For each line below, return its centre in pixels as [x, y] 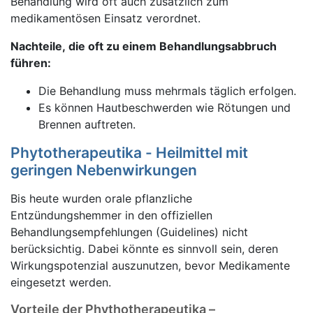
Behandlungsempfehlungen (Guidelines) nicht [129, 232]
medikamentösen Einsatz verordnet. [105, 18]
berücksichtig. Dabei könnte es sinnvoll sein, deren [144, 249]
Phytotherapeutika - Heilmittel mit [129, 153]
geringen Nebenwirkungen [104, 170]
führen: [31, 63]
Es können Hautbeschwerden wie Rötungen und [165, 108]
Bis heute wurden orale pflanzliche [101, 198]
